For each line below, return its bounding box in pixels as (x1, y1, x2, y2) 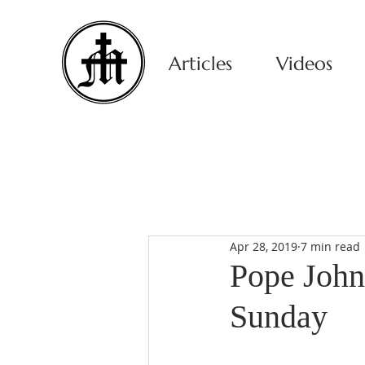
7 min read (301, 238, 360, 254)
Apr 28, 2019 (230, 238, 297, 254)
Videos (275, 52, 332, 75)
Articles (169, 52, 232, 75)
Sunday (230, 298, 328, 335)
